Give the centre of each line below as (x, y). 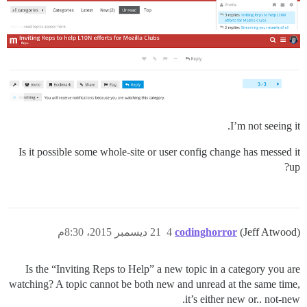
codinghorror (206, 232)
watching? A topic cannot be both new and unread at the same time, (155, 284)
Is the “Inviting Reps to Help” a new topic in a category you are (163, 269)
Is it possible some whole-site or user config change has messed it (159, 151)
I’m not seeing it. (265, 125)
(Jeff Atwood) (270, 232)
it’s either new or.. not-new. (243, 299)
